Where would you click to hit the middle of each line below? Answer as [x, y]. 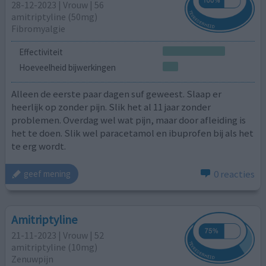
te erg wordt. [39, 146]
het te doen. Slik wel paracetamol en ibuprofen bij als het [133, 133]
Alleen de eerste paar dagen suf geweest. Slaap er [117, 94]
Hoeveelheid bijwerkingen [67, 67]
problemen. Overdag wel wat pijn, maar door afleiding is [129, 120]
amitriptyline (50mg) [55, 16]
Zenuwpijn [33, 259]
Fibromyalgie [39, 28]
